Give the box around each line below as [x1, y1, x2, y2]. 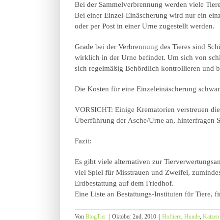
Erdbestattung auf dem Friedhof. [75, 179, 174, 188]
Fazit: [75, 137, 91, 145]
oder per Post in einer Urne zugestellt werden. [75, 22, 215, 30]
